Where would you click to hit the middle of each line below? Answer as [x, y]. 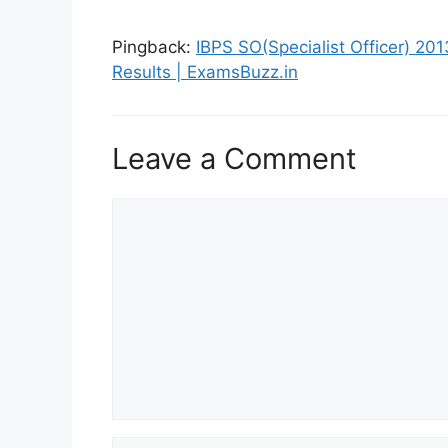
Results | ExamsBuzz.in [205, 72]
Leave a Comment [234, 158]
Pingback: [154, 47]
